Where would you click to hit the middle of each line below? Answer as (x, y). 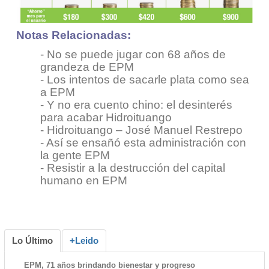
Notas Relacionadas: (76, 35)
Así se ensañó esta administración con (146, 142)
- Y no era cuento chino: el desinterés (136, 104)
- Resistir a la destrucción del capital (132, 168)
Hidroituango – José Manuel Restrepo (143, 130)
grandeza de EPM (87, 67)
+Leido (84, 240)
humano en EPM (83, 180)
